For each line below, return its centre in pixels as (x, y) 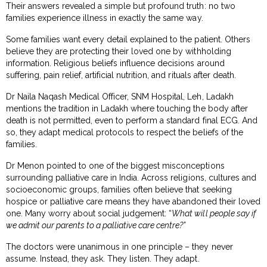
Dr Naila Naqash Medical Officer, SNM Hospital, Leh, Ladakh (120, 96)
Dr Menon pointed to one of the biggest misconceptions (115, 165)
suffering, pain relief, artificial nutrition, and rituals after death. (121, 75)
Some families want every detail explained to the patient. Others (128, 39)
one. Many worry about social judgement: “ (89, 213)
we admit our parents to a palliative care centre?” (96, 225)
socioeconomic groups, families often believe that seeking (119, 189)
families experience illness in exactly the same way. (105, 18)
